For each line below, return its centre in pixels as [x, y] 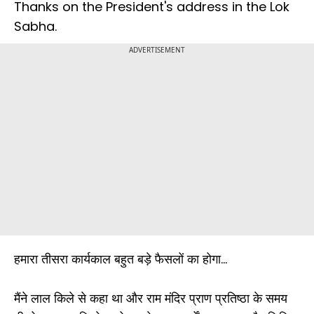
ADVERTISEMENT [157, 50]
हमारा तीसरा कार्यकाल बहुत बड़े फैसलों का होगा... [121, 259]
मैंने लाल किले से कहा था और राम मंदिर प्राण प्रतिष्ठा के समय [151, 299]
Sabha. [35, 27]
